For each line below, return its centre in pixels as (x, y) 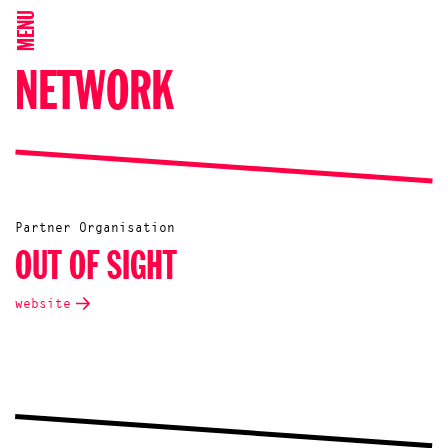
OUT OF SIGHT (95, 269)
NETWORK (94, 94)
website (43, 304)
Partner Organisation (95, 228)
